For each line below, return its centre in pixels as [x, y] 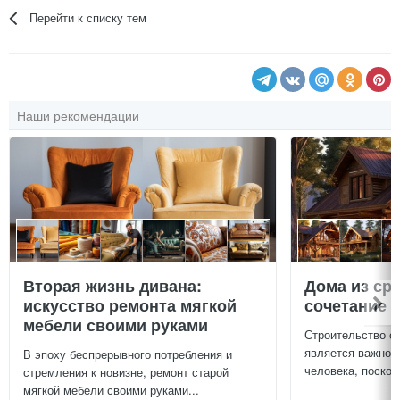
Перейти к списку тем [88, 18]
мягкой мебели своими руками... [111, 389]
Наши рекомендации [78, 116]
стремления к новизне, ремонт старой [126, 371]
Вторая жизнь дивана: [112, 285]
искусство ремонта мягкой [130, 305]
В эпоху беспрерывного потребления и [128, 354]
